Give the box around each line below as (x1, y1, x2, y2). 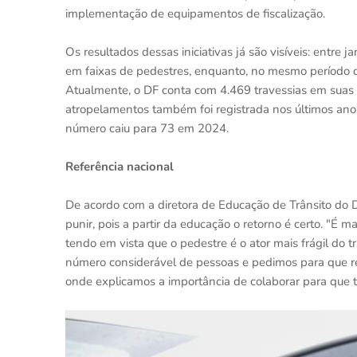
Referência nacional (65, 159, 174, 175)
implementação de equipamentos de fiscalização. (65, 6, 325, 22)
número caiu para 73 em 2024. (65, 120, 229, 136)
